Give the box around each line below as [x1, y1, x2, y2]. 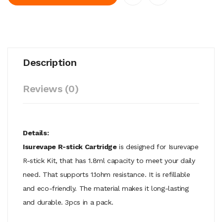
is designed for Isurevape [116, 142, 199, 151]
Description [23, 56, 77, 68]
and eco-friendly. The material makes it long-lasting [23, 184, 189, 192]
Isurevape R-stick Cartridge [23, 142, 117, 151]
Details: [23, 128, 49, 137]
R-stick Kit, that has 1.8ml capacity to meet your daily [23, 156, 195, 165]
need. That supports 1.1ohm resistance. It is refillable [23, 170, 190, 178]
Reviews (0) [23, 82, 79, 95]
